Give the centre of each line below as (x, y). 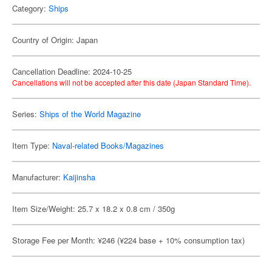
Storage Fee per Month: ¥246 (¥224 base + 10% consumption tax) (128, 240)
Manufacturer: (38, 177)
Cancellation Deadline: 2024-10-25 (72, 71)
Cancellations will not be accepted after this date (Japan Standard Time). (131, 82)
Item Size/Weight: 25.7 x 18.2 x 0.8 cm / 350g (93, 209)
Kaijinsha (79, 177)
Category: (30, 8)
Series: (26, 114)
